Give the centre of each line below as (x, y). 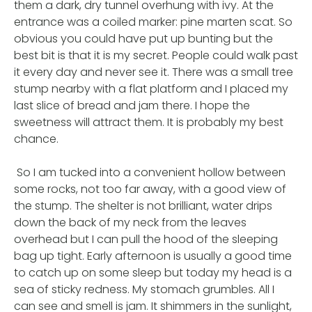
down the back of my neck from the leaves (130, 222)
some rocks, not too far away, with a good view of (150, 189)
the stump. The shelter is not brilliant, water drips (143, 205)
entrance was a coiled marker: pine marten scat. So (153, 22)
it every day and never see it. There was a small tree (154, 72)
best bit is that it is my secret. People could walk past (156, 55)
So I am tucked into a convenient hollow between (150, 172)
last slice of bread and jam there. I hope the (132, 105)
